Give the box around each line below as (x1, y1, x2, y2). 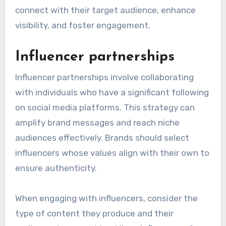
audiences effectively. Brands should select (15, 132, 189, 143)
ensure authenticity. (15, 162, 97, 173)
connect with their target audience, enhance (15, 5, 196, 16)
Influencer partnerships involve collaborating (15, 72, 194, 82)
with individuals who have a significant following (15, 87, 209, 97)
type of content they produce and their (15, 208, 174, 218)
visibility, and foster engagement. (15, 20, 150, 31)
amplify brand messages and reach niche (15, 117, 180, 128)
